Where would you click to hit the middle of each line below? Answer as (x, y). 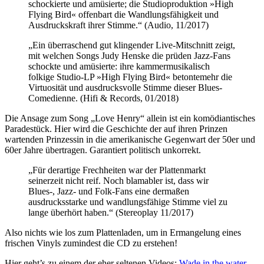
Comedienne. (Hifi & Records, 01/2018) (103, 98)
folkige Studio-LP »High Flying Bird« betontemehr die (130, 77)
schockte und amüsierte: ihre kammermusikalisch (119, 66)
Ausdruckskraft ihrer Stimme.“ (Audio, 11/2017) (118, 25)
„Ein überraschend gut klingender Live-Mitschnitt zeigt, (132, 45)
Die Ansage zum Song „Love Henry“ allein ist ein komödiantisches (130, 118)
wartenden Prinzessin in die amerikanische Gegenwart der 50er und (130, 139)
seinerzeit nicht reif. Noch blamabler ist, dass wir (118, 180)
